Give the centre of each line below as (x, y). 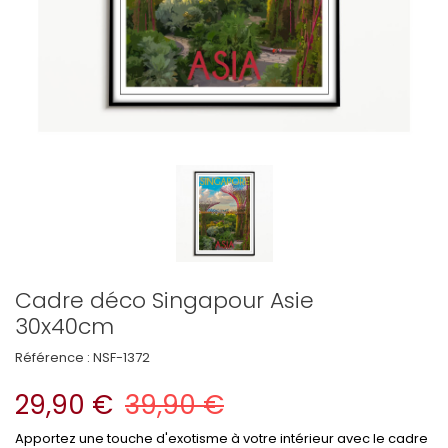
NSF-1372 (121, 357)
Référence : (52, 357)
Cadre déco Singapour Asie (164, 300)
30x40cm (64, 326)
